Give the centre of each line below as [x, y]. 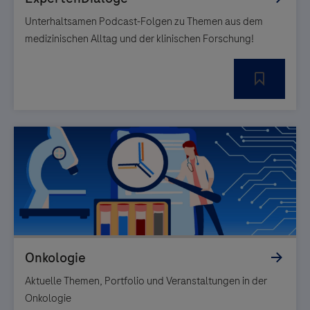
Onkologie [48, 298]
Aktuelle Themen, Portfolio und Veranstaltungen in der [146, 281]
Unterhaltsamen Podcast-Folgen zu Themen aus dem [144, 21]
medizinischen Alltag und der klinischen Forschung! [139, 38]
